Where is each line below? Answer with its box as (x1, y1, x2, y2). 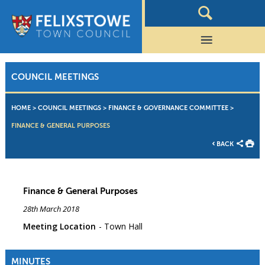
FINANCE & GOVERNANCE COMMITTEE (108, 104, 228, 112)
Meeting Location (22, 221, 96, 232)
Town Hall (104, 221, 143, 232)
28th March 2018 (22, 203, 79, 215)
